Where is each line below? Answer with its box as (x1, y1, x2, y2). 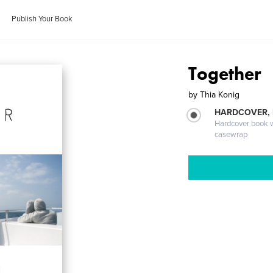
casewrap (214, 130, 248, 140)
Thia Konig (200, 90, 240, 100)
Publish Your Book (12, 14, 73, 24)
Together (188, 62, 262, 85)
